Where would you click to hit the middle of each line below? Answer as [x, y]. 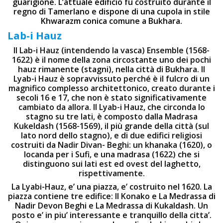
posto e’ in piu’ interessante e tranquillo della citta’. [111, 215]
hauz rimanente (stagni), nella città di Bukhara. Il [111, 69]
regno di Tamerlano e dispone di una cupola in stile [111, 11]
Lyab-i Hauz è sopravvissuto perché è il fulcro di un [111, 79]
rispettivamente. [111, 173]
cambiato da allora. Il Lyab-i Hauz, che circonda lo [111, 107]
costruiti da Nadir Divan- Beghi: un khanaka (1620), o [111, 145]
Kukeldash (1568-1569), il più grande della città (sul [111, 126]
